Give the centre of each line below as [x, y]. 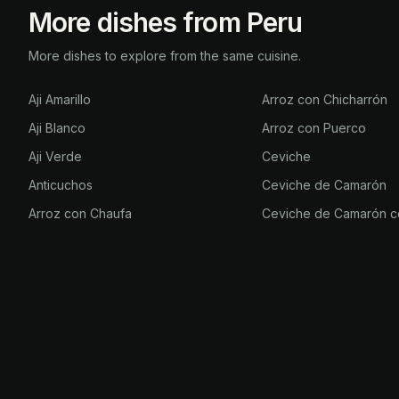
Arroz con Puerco [314, 128]
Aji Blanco [57, 128]
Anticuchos [61, 185]
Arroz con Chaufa [80, 213]
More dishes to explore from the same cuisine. [165, 56]
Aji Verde [55, 156]
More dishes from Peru [166, 22]
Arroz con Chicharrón [325, 99]
